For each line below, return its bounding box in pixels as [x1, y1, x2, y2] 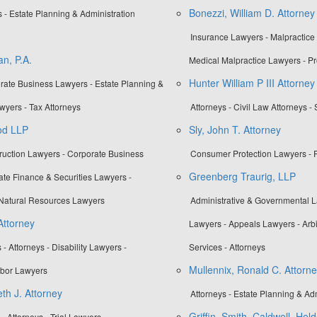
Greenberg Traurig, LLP [188, 169, 296, 184]
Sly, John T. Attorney [188, 122, 281, 137]
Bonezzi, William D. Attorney [188, 6, 315, 21]
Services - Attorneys [188, 241, 265, 253]
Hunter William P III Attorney [188, 76, 315, 91]
